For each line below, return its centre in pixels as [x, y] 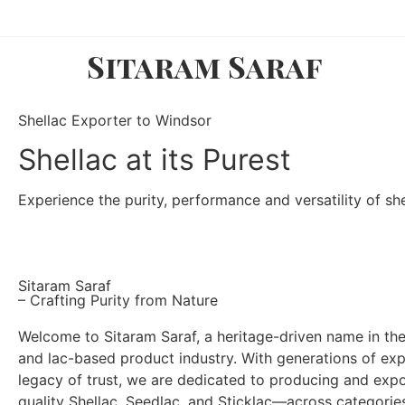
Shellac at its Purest [155, 160]
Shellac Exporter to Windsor [115, 120]
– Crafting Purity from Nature [118, 300]
